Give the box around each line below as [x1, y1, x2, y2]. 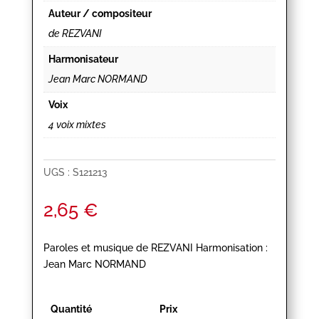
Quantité [50, 303, 92, 315]
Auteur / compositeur [48, 8, 152, 20]
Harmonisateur [48, 53, 118, 66]
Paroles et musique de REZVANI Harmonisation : [43, 242, 268, 254]
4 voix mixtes [48, 119, 106, 131]
